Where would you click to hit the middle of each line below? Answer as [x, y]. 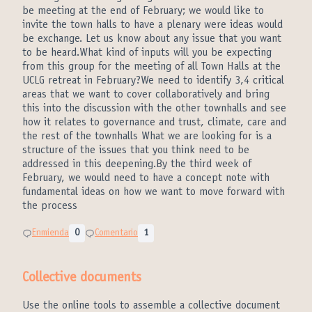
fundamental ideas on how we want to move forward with [154, 192]
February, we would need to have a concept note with [146, 178]
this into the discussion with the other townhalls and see [154, 109]
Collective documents [82, 279]
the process [50, 206]
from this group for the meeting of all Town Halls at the [151, 67]
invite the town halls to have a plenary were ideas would [153, 25]
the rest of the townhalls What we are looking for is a [147, 136]
